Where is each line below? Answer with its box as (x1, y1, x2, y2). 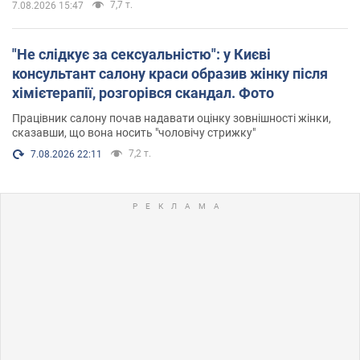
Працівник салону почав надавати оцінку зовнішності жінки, (12, 111, 331, 125)
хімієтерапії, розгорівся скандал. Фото (12, 84, 274, 101)
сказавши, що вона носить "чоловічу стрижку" (12, 125, 256, 139)
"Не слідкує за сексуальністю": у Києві (12, 45, 271, 63)
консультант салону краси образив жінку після (12, 64, 328, 82)
